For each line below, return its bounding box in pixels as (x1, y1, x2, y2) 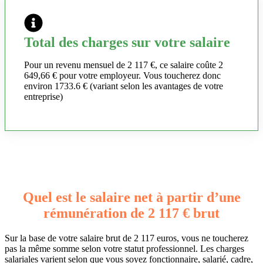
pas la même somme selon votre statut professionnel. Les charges (5, 244, 244, 254)
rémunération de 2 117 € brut (43, 205, 220, 221)
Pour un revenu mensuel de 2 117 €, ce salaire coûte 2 (24, 60, 223, 70)
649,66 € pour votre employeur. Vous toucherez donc (24, 70, 221, 81)
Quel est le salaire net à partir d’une (22, 190, 241, 205)
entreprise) (24, 92, 63, 102)
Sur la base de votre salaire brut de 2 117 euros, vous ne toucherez (5, 233, 248, 244)
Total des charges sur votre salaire (24, 35, 230, 50)
